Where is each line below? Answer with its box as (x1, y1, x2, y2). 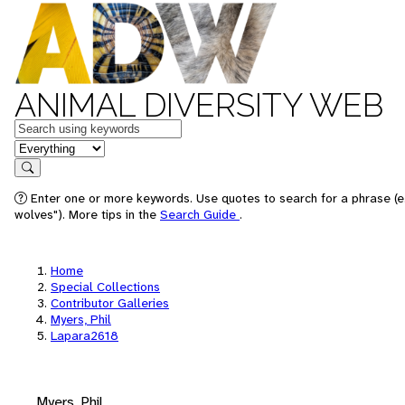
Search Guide (160, 206, 240, 222)
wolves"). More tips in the (14, 206, 160, 222)
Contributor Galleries (51, 295, 169, 311)
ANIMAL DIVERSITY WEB (14, 86, 383, 124)
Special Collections (51, 278, 160, 295)
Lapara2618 (51, 327, 118, 344)
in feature (14, 137, 73, 156)
